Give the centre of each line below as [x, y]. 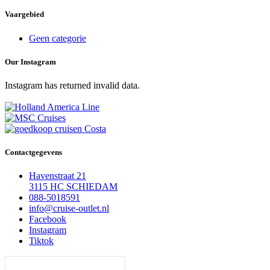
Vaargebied [24, 14]
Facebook [48, 219]
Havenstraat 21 [58, 176]
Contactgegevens [33, 152]
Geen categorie [58, 38]
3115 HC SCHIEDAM [73, 187]
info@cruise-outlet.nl [69, 209]
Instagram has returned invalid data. [72, 85]
